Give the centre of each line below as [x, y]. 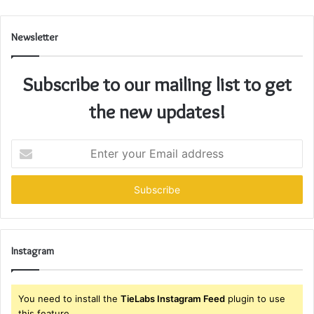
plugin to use [255, 299]
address [28, 190]
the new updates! [157, 112]
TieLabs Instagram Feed [173, 299]
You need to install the [69, 299]
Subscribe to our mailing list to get [157, 84]
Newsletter [35, 37]
